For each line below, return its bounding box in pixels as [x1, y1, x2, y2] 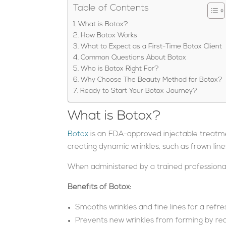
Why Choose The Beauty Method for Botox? [81, 76, 223, 83]
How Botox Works [81, 32, 138, 39]
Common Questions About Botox [81, 54, 187, 61]
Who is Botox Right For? [81, 65, 159, 72]
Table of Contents [73, 3, 149, 13]
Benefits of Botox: [68, 183, 132, 191]
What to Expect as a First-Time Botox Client [81, 43, 222, 50]
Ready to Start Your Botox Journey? [80, 87, 198, 94]
